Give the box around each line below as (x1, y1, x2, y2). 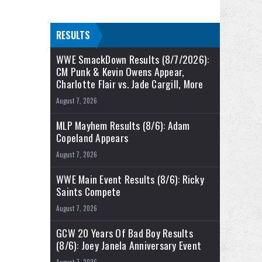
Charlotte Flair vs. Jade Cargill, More (56, 76, 204, 92)
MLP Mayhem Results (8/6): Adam (56, 118, 190, 133)
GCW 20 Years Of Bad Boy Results (56, 225, 193, 241)
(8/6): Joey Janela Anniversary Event (56, 237, 201, 253)
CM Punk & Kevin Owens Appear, (56, 64, 185, 80)
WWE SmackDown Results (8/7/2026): (56, 51, 209, 67)
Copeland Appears (56, 130, 128, 146)
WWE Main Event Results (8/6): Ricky (56, 171, 204, 187)
